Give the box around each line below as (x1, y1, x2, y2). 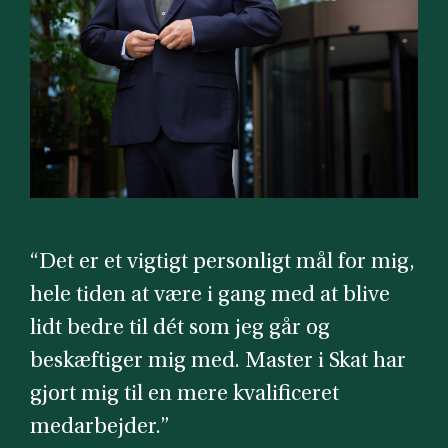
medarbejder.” (30, 416, 169, 438)
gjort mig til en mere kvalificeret (30, 383, 339, 405)
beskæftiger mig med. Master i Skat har (30, 350, 406, 372)
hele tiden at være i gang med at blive (30, 284, 390, 306)
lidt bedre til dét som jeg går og (30, 317, 330, 339)
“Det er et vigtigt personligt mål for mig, (30, 251, 415, 273)
